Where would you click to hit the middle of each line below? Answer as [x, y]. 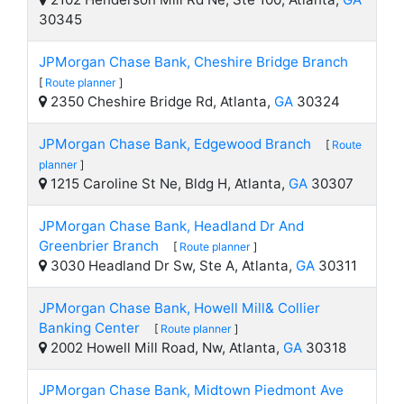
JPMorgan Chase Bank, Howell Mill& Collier [179, 308]
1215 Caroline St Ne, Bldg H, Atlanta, [168, 184]
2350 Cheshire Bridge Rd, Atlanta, [161, 101]
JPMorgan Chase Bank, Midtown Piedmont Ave [191, 390]
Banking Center [89, 328]
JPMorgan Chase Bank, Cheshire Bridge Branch [193, 62]
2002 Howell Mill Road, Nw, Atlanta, [165, 348]
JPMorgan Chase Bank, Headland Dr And [171, 226]
